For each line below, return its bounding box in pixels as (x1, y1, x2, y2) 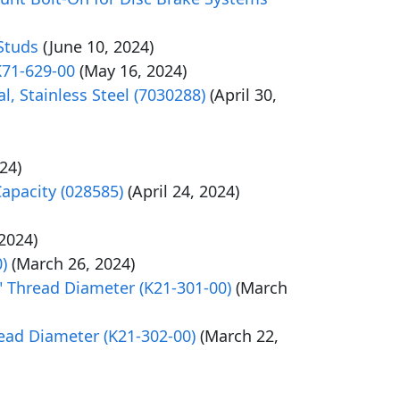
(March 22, (200, 325, 279, 346)
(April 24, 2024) (128, 180, 239, 202)
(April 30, (210, 84, 277, 105)
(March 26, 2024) (12, 253, 135, 274)
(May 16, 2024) (79, 60, 187, 81)
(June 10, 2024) (43, 36, 154, 57)
